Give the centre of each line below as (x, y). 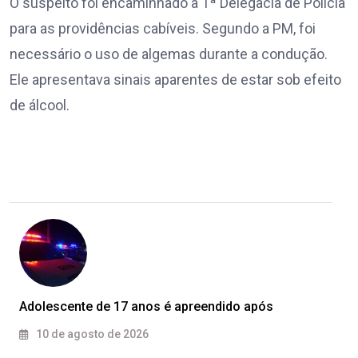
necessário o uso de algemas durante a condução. (169, 54)
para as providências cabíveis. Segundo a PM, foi (163, 29)
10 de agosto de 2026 (91, 334)
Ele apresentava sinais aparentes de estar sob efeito (175, 80)
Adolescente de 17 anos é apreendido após (146, 307)
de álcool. (40, 105)
